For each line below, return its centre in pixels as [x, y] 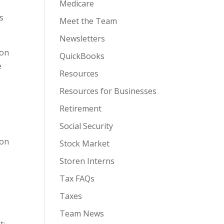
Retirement [81, 108]
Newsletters [82, 38]
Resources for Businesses [108, 91]
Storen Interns [87, 161]
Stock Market [85, 143]
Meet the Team [88, 21]
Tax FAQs [77, 178]
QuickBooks [82, 56]
